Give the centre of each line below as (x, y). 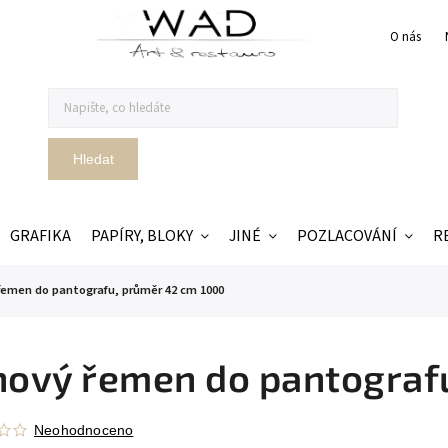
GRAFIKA (40, 235)
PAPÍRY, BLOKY (142, 235)
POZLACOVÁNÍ (347, 235)
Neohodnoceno (84, 429)
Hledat (93, 158)
